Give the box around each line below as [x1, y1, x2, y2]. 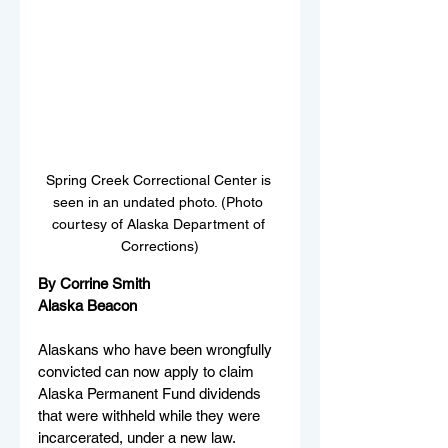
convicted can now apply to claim [38, 362, 258, 380]
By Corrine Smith [38, 274, 154, 292]
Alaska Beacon [38, 296, 137, 314]
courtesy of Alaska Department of [51, 215, 269, 232]
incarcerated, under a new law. [38, 428, 240, 446]
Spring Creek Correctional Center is [45, 171, 275, 188]
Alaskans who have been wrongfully [38, 340, 276, 358]
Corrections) [121, 237, 199, 254]
